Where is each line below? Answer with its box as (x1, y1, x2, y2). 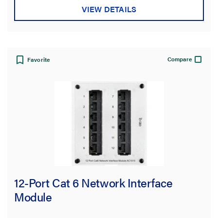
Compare (167, 54, 192, 64)
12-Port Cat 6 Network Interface (14, 174, 173, 191)
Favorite (27, 55, 51, 64)
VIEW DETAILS (81, 3, 137, 15)
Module (14, 188, 52, 205)
